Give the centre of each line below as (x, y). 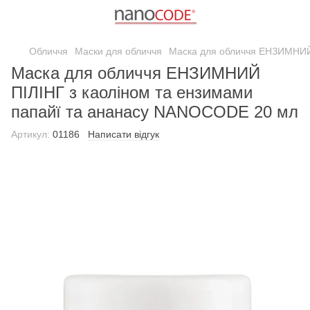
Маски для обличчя (118, 51)
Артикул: (30, 134)
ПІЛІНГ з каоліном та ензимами (132, 92)
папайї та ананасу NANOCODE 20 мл (155, 112)
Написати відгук (124, 134)
